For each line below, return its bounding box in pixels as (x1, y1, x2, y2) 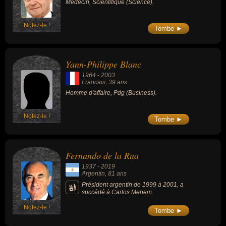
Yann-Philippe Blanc (66, 58, 141, 71)
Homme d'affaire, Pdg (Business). (66, 89, 157, 97)
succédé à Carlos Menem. (82, 188, 153, 196)
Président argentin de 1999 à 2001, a (82, 181, 184, 188)
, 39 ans (105, 79, 127, 86)
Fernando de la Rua (66, 149, 139, 161)
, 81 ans (105, 169, 127, 177)
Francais (82, 79, 105, 86)
